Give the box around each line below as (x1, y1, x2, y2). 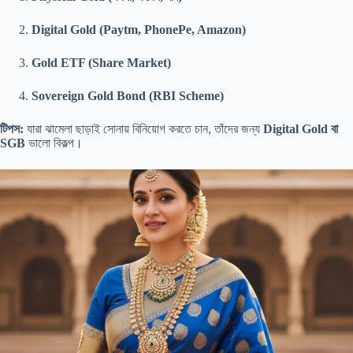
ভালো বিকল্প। (25, 136, 83, 150)
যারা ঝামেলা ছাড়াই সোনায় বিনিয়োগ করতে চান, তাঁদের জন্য (24, 121, 263, 136)
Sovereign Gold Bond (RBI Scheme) (32, 88, 224, 102)
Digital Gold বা (263, 121, 338, 136)
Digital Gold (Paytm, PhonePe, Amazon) (32, 22, 246, 36)
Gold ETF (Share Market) (32, 55, 171, 69)
